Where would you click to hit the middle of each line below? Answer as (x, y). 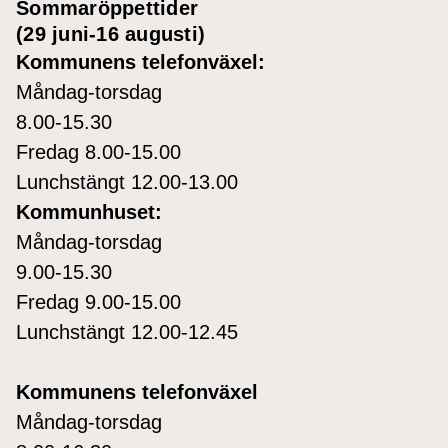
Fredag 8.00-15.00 (98, 151)
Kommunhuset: (89, 211)
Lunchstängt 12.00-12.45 (127, 331)
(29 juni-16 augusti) (110, 33)
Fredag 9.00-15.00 (98, 301)
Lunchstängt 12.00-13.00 (127, 181)
